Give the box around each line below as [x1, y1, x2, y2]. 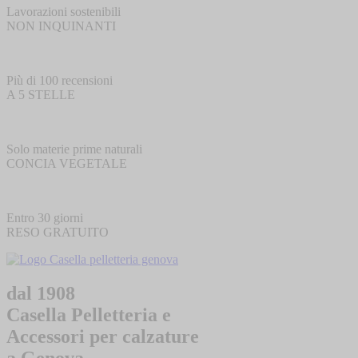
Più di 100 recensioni [6, 73, 113, 87]
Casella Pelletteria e [6, 304, 171, 325]
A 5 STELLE [6, 87, 75, 101]
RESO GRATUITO [6, 225, 109, 239]
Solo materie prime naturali [6, 141, 142, 156]
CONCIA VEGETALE [6, 156, 127, 170]
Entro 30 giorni [6, 210, 83, 225]
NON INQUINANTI [6, 18, 116, 33]
